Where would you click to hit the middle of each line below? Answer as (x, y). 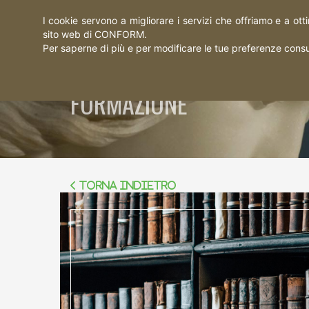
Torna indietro (127, 185)
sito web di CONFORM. (94, 34)
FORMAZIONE (129, 103)
